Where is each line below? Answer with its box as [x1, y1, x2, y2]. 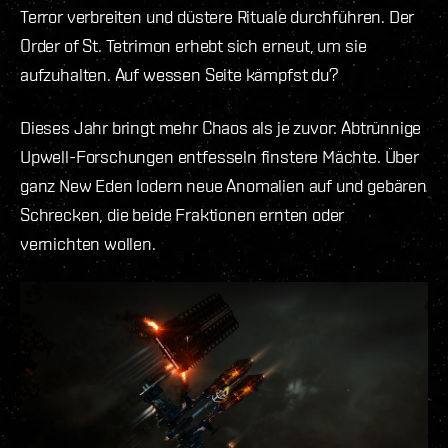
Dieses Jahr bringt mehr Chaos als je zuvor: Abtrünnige [20, 116, 422, 138]
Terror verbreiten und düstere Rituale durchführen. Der [20, 5, 415, 27]
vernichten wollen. [20, 232, 156, 254]
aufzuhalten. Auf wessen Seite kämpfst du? [20, 63, 339, 85]
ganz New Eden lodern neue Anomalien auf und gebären [20, 174, 427, 196]
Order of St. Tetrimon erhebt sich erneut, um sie [20, 34, 367, 56]
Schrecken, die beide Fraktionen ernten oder [20, 203, 345, 225]
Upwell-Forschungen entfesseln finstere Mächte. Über [20, 145, 419, 167]
